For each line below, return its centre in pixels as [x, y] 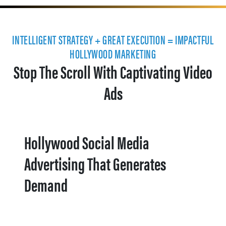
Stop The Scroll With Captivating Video [113, 71]
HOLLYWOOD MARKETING [113, 53]
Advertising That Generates [95, 163]
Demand [46, 184]
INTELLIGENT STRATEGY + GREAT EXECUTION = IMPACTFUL [113, 39]
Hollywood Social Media [87, 142]
